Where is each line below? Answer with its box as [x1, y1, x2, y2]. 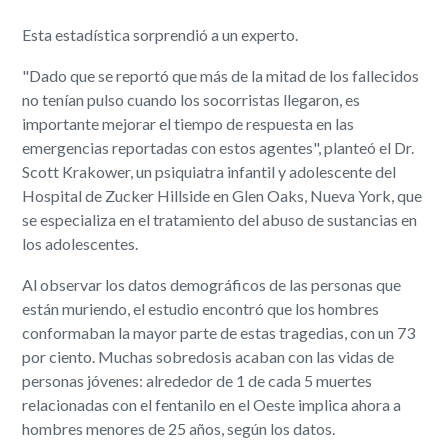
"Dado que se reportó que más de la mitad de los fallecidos [22, 65, 420, 85]
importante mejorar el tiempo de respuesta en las [22, 113, 355, 133]
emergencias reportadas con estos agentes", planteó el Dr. [22, 137, 415, 157]
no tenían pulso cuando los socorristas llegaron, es [22, 89, 361, 109]
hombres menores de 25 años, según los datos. [22, 418, 336, 438]
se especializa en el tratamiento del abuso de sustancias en [22, 209, 418, 229]
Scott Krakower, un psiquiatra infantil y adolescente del [22, 161, 397, 181]
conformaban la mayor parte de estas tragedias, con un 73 [22, 322, 416, 342]
